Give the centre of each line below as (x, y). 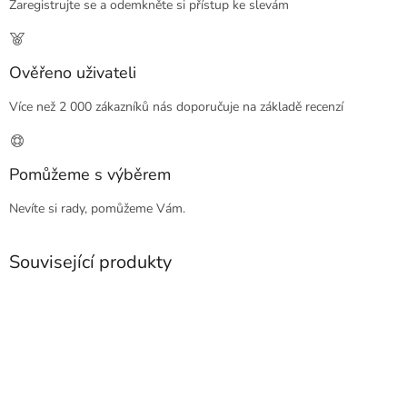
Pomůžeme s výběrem (90, 175)
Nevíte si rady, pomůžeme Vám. (97, 209)
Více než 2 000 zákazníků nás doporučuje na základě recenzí (176, 107)
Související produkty (90, 263)
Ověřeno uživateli (73, 73)
